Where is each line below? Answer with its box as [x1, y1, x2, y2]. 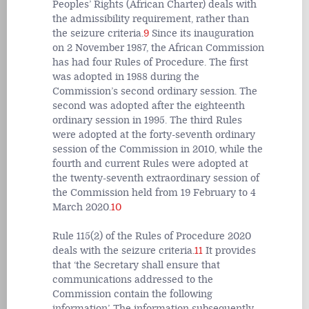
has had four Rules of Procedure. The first [52, 56, 248, 68]
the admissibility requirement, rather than [52, 12, 249, 25]
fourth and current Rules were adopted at [52, 157, 248, 170]
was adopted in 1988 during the [52, 70, 199, 83]
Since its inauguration [149, 27, 254, 39]
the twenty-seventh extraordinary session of [52, 172, 259, 184]
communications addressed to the [52, 273, 213, 286]
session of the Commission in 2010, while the [52, 143, 263, 155]
